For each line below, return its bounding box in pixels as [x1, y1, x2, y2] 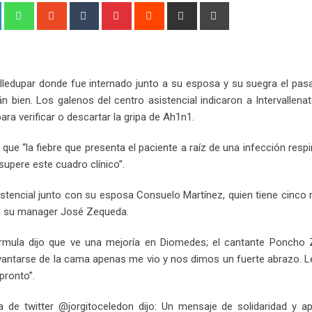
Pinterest [129, 3, 171, 16]
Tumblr [96, 3, 128, 16]
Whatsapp [31, 3, 78, 16]
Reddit [162, 3, 191, 16]
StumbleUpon [64, 3, 126, 16]
